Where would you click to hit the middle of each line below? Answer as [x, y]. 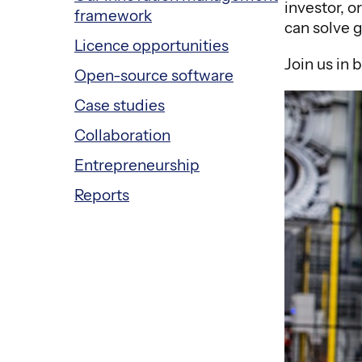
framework [113, 16]
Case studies [120, 106]
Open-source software [154, 76]
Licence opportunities [152, 46]
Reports [102, 196]
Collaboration [122, 136]
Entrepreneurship [137, 166]
